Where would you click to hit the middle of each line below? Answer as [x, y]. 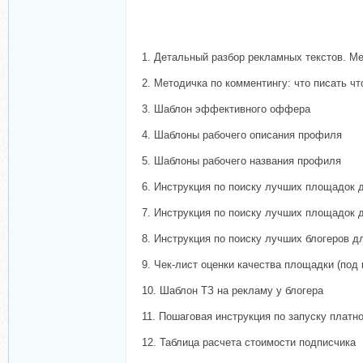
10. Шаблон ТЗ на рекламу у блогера [233, 290]
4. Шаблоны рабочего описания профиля [242, 135]
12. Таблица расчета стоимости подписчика [249, 342]
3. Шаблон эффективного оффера [226, 109]
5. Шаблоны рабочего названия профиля [241, 161]
